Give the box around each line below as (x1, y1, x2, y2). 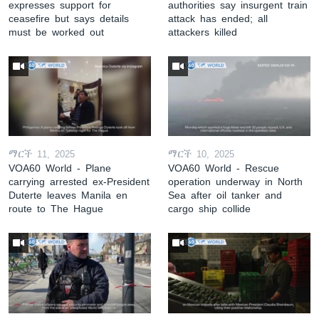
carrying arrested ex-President (9, 175, 150, 189)
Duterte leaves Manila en (9, 189, 127, 202)
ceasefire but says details (9, 11, 129, 25)
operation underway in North (168, 175, 303, 189)
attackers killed (168, 25, 237, 38)
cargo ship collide (168, 202, 251, 216)
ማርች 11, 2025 (9, 148, 75, 160)
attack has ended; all (168, 11, 268, 25)
